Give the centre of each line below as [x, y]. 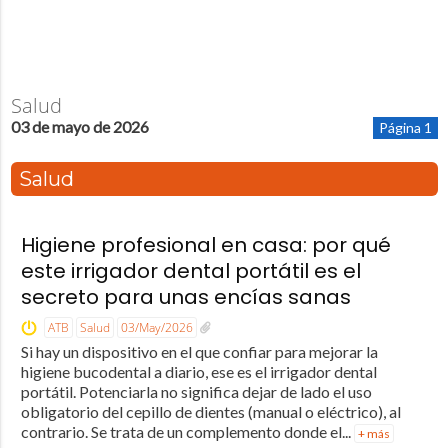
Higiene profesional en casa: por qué [205, 244]
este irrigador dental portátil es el [190, 270]
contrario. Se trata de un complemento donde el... [187, 431]
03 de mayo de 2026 [79, 126]
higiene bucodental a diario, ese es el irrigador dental [198, 371]
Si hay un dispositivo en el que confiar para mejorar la [199, 351]
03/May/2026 [156, 327]
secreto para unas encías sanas [185, 296]
